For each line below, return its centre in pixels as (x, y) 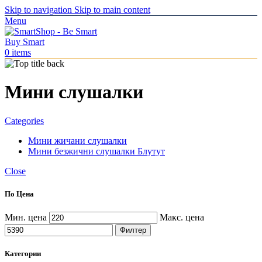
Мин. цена (26, 218)
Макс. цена (182, 218)
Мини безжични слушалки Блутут (96, 151)
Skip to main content (112, 10)
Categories (24, 120)
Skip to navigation (39, 10)
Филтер (133, 230)
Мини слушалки (74, 92)
